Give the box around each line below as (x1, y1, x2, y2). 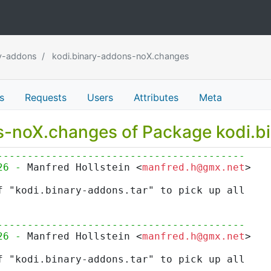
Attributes (134, 91, 178, 103)
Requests (25, 91, 67, 103)
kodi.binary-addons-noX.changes (50, 50, 189, 61)
